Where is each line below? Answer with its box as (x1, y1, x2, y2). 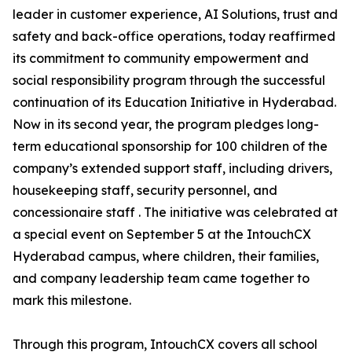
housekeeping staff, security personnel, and (13, 182, 277, 199)
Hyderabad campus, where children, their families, (13, 248, 319, 265)
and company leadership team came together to (13, 270, 310, 287)
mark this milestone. (13, 292, 131, 309)
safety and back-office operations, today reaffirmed (13, 28, 335, 45)
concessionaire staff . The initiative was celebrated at (13, 204, 338, 221)
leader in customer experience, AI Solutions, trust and (13, 6, 338, 23)
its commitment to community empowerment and (13, 50, 309, 67)
